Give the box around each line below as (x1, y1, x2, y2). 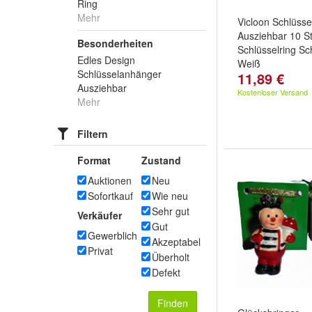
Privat (88, 244, 113, 258)
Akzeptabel (152, 235, 201, 249)
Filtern (77, 127, 108, 141)
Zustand (141, 153, 181, 167)
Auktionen (88, 173, 132, 187)
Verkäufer (77, 208, 122, 222)
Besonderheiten (77, 36, 153, 50)
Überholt (152, 250, 189, 264)
